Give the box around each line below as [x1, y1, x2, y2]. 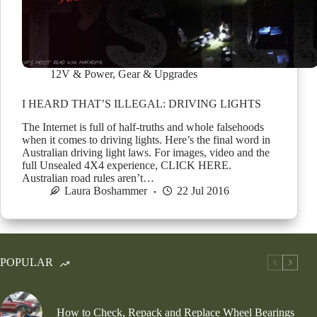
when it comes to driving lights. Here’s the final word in [22, 133, 270, 146]
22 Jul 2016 [177, 184, 229, 197]
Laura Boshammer [64, 184, 147, 197]
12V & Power [50, 67, 113, 80]
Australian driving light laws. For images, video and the [22, 146, 270, 158]
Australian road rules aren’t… [22, 171, 154, 184]
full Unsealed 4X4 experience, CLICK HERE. [22, 158, 237, 171]
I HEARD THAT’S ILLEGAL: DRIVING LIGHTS [22, 97, 261, 110]
